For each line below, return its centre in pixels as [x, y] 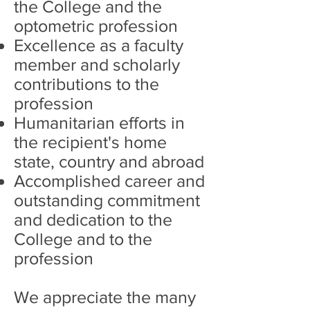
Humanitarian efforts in [99, 122]
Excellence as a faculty [99, 45]
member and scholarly [97, 64]
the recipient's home [90, 142]
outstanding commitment [107, 200]
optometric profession [96, 26]
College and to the [83, 239]
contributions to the [86, 84]
